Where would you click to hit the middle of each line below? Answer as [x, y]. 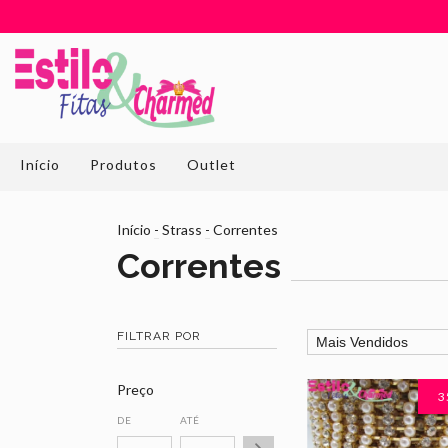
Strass [182, 229]
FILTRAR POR [159, 336]
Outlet [211, 164]
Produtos [123, 164]
